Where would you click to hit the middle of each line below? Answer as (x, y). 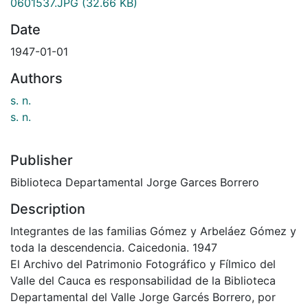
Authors (36, 78)
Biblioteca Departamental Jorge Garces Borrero (135, 182)
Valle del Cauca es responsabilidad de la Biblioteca (143, 280)
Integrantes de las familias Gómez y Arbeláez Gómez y (153, 231)
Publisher (42, 160)
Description (48, 209)
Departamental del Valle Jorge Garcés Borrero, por (143, 297)
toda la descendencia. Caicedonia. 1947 (114, 247)
